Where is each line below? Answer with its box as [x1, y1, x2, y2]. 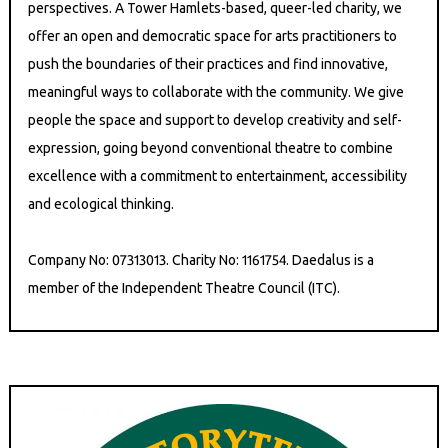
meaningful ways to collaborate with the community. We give [28, 84, 405, 101]
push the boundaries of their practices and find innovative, [28, 56, 389, 73]
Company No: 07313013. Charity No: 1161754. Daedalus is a [28, 252, 375, 269]
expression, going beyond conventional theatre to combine [28, 140, 394, 157]
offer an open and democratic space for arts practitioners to [28, 28, 398, 45]
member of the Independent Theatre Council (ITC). [28, 280, 341, 297]
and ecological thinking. [28, 196, 175, 213]
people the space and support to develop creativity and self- [28, 112, 403, 129]
